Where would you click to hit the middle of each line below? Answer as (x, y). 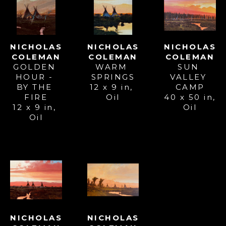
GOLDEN (35, 67)
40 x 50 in (189, 97)
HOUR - (34, 77)
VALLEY (188, 77)
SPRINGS (113, 77)
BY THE (34, 87)
